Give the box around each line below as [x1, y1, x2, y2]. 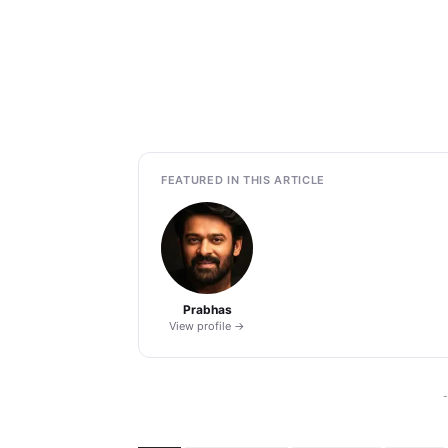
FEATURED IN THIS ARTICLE [161, 172, 325, 187]
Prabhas [182, 301, 232, 317]
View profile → [169, 318, 245, 333]
